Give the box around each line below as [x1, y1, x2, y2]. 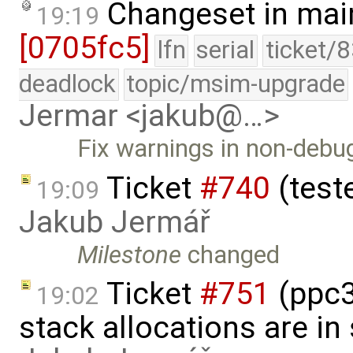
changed [181, 240, 281, 269]
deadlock [19, 69, 116, 99]
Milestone [77, 240, 182, 269]
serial [196, 35, 255, 65]
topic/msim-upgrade [126, 69, 346, 99]
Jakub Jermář [19, 203, 210, 240]
